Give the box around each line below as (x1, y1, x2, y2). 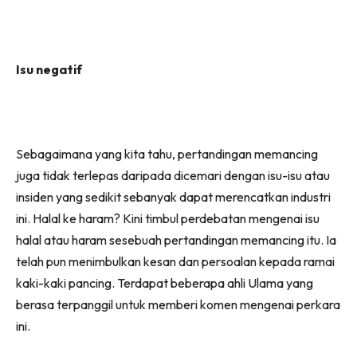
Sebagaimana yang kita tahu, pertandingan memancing (16, 145, 318, 162)
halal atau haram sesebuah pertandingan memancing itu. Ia (16, 231, 336, 248)
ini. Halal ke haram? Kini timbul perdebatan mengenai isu (16, 210, 320, 226)
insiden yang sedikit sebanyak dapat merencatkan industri (16, 188, 331, 205)
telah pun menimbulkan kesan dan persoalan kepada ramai (16, 253, 335, 269)
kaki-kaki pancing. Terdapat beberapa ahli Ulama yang (16, 274, 313, 291)
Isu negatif (16, 61, 82, 77)
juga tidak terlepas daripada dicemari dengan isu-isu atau (16, 167, 330, 183)
